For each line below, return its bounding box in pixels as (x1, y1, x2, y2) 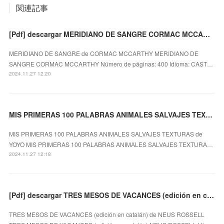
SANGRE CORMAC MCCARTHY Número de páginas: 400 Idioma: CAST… (9, 59, 213, 68)
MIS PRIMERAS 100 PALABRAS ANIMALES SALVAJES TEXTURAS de (9, 129, 203, 138)
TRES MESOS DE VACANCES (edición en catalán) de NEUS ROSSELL (9, 209, 205, 218)
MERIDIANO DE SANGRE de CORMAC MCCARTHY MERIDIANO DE (9, 48, 199, 57)
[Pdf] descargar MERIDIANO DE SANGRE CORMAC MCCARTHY (203, 28, 210, 39)
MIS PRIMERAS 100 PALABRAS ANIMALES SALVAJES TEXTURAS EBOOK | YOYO (205, 109, 213, 119)
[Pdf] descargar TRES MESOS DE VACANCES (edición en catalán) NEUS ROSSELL (207, 189, 214, 200)
